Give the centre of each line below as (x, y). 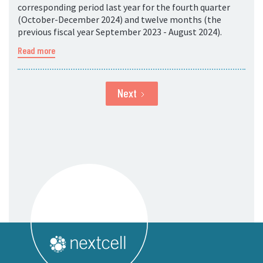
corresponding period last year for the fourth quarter (124, 7)
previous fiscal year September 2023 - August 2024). (120, 32)
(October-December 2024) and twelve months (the (119, 19)
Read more (36, 50)
